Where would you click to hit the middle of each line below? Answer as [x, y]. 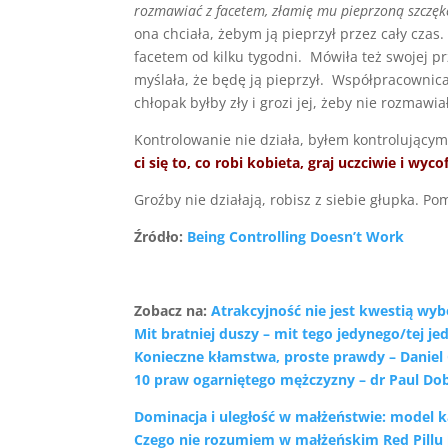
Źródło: [161, 236]
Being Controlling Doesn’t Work [296, 236]
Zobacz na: [173, 310]
